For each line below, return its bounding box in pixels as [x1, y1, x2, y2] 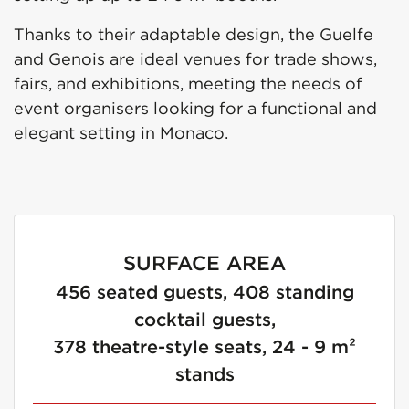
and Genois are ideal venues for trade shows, [14, 48, 377, 70]
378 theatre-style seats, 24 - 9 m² [53, 335, 356, 359]
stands [174, 362, 235, 386]
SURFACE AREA [123, 250, 286, 277]
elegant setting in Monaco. [14, 122, 228, 144]
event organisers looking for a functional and [14, 98, 377, 120]
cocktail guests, [133, 308, 276, 331]
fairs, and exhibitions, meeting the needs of [14, 73, 362, 95]
